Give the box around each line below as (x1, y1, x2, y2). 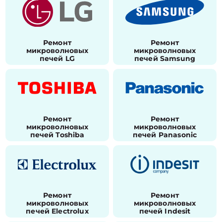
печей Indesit (139, 207, 191, 216)
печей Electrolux (26, 207, 89, 216)
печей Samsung (134, 54, 195, 63)
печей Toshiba (30, 130, 85, 139)
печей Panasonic (132, 130, 197, 139)
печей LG (39, 54, 75, 63)
